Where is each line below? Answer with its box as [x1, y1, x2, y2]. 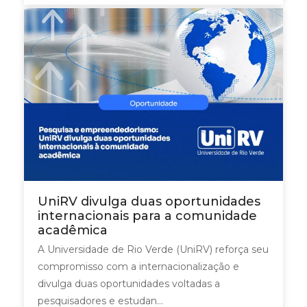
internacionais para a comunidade [38, 208, 257, 223]
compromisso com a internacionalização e [38, 260, 239, 273]
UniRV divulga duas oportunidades [38, 193, 260, 209]
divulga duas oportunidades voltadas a [38, 277, 220, 290]
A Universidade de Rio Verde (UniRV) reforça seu [38, 243, 269, 256]
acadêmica [38, 222, 108, 238]
